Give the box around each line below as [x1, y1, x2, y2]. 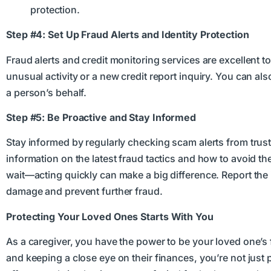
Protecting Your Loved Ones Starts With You [6, 210, 214, 223]
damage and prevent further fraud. [6, 185, 163, 198]
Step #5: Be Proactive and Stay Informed [6, 111, 197, 124]
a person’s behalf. [6, 86, 87, 99]
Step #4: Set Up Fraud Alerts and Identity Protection [6, 28, 249, 41]
